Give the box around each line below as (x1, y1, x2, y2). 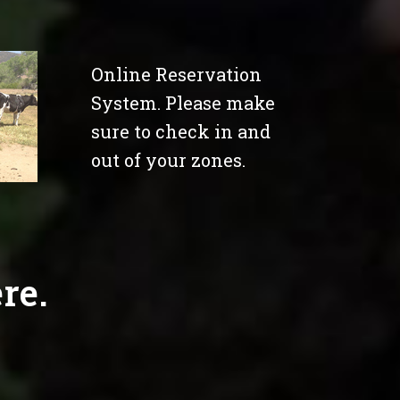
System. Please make (91, 90, 275, 114)
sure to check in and (91, 119, 271, 143)
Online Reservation (91, 62, 262, 86)
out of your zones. (91, 147, 246, 171)
